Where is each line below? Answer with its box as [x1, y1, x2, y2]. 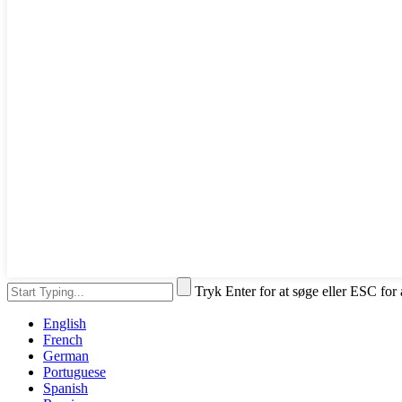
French [43, 331, 83, 347]
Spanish [43, 380, 88, 396]
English [43, 315, 86, 331]
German [43, 347, 89, 363]
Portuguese [43, 363, 106, 380]
